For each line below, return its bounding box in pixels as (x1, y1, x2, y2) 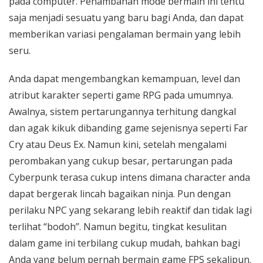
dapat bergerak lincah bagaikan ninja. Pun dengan (9, 187, 231, 200)
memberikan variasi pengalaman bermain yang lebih (9, 28, 241, 41)
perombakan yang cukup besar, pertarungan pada (9, 154, 232, 167)
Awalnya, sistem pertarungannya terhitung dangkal (9, 105, 236, 118)
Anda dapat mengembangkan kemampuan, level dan (9, 72, 240, 85)
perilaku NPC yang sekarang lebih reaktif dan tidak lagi (9, 204, 252, 217)
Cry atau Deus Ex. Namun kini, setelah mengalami (9, 138, 227, 151)
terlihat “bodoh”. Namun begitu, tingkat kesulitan (9, 220, 227, 233)
